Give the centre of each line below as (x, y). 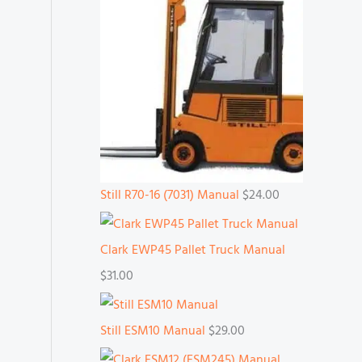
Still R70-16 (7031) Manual (170, 195)
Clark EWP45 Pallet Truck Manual (193, 250)
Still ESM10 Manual (153, 331)
